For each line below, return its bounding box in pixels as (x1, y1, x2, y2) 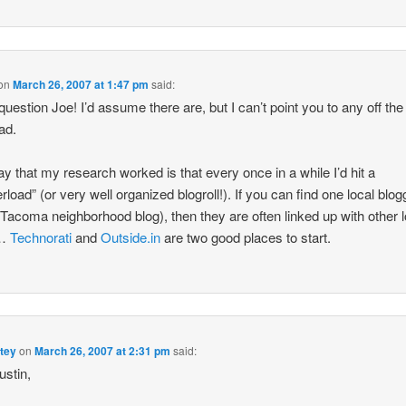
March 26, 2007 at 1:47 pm (13, 75, 150, 92)
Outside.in (101, 227, 161, 247)
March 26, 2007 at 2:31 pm (34, 342, 171, 359)
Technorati (10, 227, 72, 247)
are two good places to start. (160, 227, 332, 247)
